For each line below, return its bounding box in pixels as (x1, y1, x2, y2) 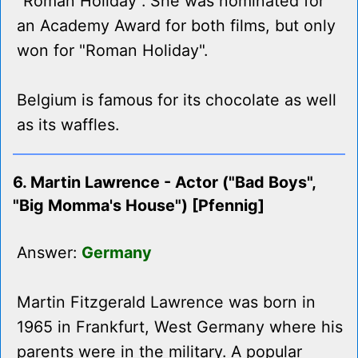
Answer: (17, 243, 82, 263)
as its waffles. (17, 115, 119, 135)
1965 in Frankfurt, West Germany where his (17, 317, 343, 337)
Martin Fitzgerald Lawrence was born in (17, 292, 316, 312)
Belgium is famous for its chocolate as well (17, 90, 336, 110)
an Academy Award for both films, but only (17, 16, 336, 36)
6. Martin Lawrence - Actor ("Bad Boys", (13, 173, 316, 193)
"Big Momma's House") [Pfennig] (13, 196, 265, 216)
